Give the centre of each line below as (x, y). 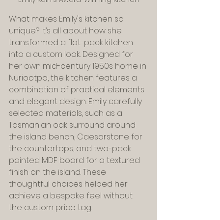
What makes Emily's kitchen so (67, 19)
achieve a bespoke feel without (72, 196)
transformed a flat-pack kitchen (72, 43)
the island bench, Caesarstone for (77, 137)
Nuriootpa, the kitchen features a (74, 78)
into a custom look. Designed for (72, 55)
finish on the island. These (58, 172)
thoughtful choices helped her (69, 184)
